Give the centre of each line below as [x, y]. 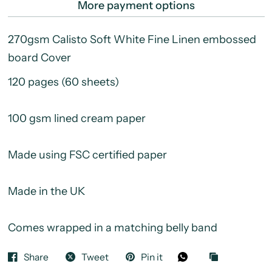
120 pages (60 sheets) [63, 82]
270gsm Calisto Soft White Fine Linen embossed [132, 40]
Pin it [151, 257]
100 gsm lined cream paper [76, 119]
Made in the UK [46, 192]
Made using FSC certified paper [87, 155]
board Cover [40, 58]
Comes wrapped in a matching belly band [112, 228]
